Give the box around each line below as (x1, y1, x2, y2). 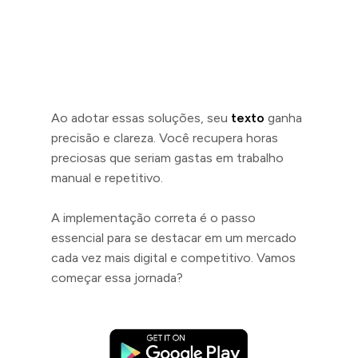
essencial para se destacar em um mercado (51, 230, 296, 245)
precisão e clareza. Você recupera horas (51, 130, 278, 145)
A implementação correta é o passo (51, 210, 256, 225)
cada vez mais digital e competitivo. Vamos (51, 250, 296, 265)
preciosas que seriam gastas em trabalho (51, 150, 284, 165)
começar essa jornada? (51, 270, 183, 285)
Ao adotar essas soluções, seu (51, 110, 231, 125)
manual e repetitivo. (51, 170, 163, 185)
